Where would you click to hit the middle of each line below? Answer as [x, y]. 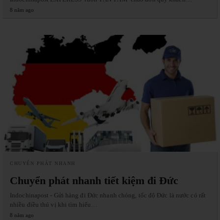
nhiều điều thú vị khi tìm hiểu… [54, 204]
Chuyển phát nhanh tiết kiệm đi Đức [94, 180]
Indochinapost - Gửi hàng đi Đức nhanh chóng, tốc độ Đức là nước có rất [108, 195]
